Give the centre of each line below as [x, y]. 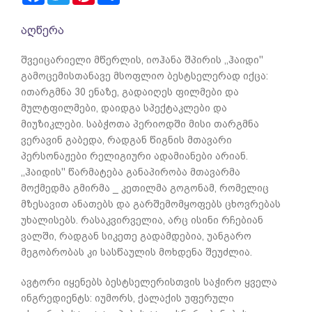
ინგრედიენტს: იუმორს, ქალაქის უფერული [127, 298]
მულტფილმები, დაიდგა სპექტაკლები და [124, 108]
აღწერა [42, 31]
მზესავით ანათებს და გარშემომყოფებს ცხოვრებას [151, 204]
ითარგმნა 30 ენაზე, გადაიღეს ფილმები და [130, 92]
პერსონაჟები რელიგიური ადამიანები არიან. [134, 156]
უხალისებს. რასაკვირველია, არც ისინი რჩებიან [142, 220]
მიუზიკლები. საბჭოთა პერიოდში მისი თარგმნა [140, 124]
